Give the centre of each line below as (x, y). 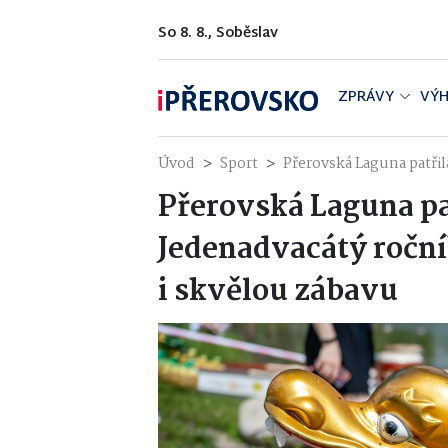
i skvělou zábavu (278, 292)
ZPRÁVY (366, 97)
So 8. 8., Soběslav (218, 33)
